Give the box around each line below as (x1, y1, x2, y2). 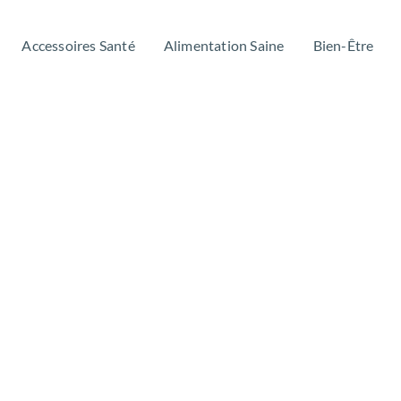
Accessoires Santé (21, 37, 135, 54)
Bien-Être (312, 37, 374, 54)
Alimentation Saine (163, 37, 285, 54)
